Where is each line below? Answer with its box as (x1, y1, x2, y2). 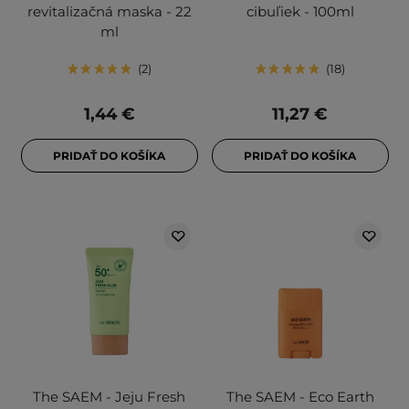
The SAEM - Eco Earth (225, 388, 374, 406)
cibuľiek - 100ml (246, 3, 354, 21)
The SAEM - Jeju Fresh (33, 388, 185, 406)
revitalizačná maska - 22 (26, 3, 192, 21)
